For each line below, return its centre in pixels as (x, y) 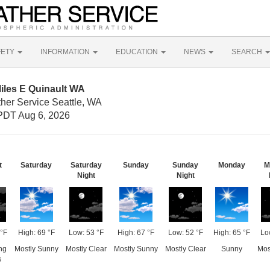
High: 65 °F (231, 233)
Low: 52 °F (185, 233)
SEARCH (248, 52)
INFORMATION (66, 52)
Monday (231, 165)
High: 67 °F (136, 233)
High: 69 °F (36, 233)
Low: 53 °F (86, 233)
